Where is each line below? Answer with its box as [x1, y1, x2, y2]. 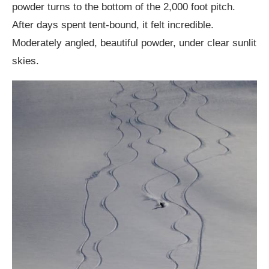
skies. [12, 55, 39, 67]
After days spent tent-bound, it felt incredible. [12, 19, 214, 31]
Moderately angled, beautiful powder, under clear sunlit [12, 37, 256, 49]
